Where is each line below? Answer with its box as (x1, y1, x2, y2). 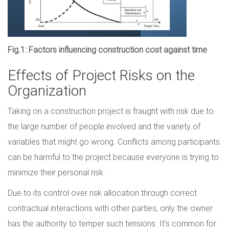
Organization (8, 82, 86, 100)
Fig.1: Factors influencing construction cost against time (8, 44, 207, 55)
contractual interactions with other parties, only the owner (8, 203, 213, 214)
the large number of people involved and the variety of (8, 121, 200, 132)
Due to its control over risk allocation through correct (8, 188, 197, 198)
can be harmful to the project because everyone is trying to (8, 152, 219, 163)
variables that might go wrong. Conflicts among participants (8, 136, 220, 147)
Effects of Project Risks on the (8, 66, 195, 84)
